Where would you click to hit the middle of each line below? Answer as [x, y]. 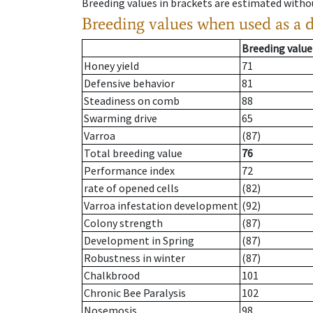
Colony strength [123, 223]
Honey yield [111, 66]
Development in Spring [139, 241]
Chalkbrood [112, 276]
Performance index [129, 171]
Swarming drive [121, 118]
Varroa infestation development [161, 206]
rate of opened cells [131, 188]
